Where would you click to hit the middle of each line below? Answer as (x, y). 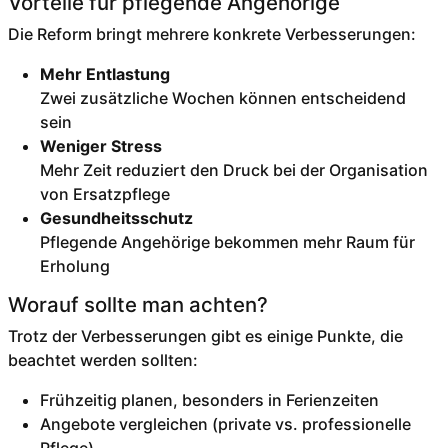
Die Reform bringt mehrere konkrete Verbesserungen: (211, 34)
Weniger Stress (100, 146)
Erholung (74, 266)
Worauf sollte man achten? (137, 305)
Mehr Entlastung (104, 74)
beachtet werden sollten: (102, 360)
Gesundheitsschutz (116, 218)
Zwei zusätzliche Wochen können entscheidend (222, 98)
